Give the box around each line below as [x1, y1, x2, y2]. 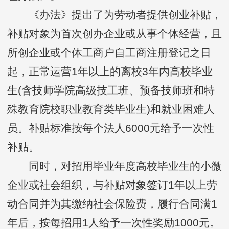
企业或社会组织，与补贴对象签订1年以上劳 [7, 179, 217, 191]
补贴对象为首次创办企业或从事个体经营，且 [7, 28, 222, 40]
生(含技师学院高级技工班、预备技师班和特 [7, 84, 215, 97]
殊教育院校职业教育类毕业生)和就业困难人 [7, 103, 215, 116]
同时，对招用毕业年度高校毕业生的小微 [7, 160, 222, 172]
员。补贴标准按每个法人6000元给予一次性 [7, 122, 214, 134]
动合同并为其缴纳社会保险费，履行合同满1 [7, 198, 217, 210]
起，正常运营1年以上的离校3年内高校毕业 [7, 65, 213, 78]
